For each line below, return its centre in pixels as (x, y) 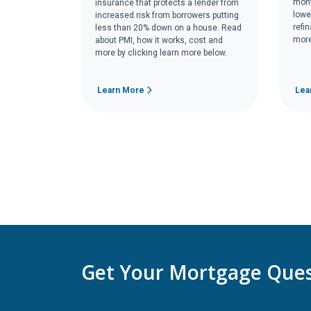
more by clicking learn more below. (161, 53)
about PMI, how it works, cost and (159, 41)
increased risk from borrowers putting (167, 16)
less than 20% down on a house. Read (168, 28)
